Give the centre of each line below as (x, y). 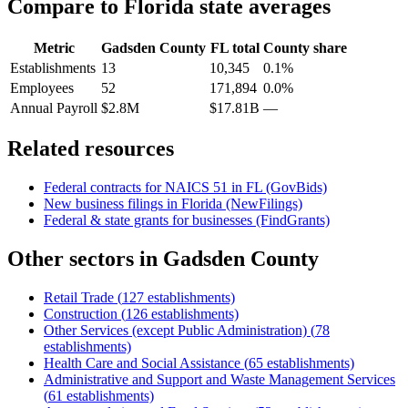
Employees (42, 87)
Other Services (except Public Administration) (175, 331)
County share (305, 47)
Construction (81, 314)
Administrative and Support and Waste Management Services (219, 380)
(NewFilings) (262, 204)
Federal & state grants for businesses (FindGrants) (187, 220)
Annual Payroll (54, 107)
